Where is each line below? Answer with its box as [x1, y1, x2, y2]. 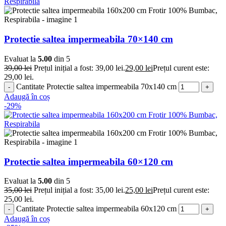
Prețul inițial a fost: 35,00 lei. [34, 186, 125, 195]
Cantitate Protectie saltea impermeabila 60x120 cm [16, 204, 177, 213]
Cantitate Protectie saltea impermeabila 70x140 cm [16, 82, 177, 91]
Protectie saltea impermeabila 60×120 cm [4, 156, 173, 167]
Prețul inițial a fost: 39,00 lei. [34, 63, 125, 72]
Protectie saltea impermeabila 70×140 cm [4, 34, 173, 45]
